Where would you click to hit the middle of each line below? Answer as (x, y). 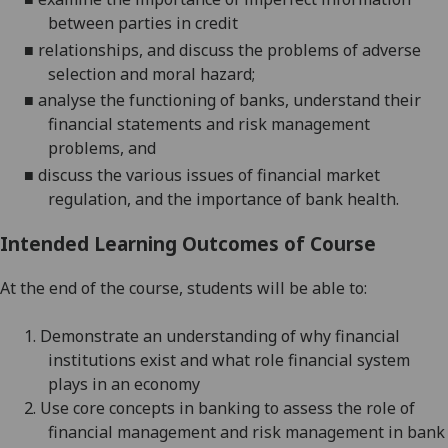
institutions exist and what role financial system (229, 360)
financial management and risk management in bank (246, 432)
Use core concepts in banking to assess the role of (227, 408)
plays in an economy (124, 384)
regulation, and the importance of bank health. (223, 198)
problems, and (102, 148)
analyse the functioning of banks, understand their (229, 100)
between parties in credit (143, 22)
